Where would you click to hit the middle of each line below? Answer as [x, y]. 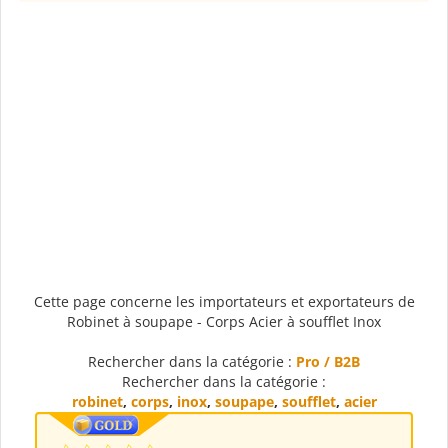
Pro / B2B [328, 362]
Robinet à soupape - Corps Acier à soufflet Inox [224, 322]
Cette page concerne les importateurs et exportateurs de [224, 302]
